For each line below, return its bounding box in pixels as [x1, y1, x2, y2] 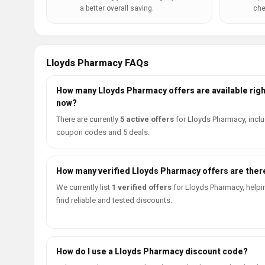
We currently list [56, 183, 112, 192]
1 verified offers [112, 183, 172, 192]
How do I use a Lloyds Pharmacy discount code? [56, 247, 248, 256]
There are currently [56, 115, 120, 124]
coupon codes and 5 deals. [56, 128, 150, 137]
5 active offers [120, 115, 174, 124]
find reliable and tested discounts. [56, 196, 172, 205]
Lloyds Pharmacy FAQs [46, 57, 148, 69]
